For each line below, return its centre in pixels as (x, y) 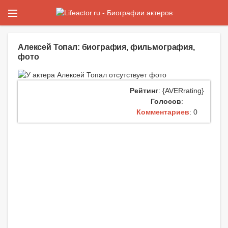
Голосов (166, 102)
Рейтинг (144, 91)
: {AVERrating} (181, 91)
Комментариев (163, 112)
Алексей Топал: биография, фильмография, (106, 47)
